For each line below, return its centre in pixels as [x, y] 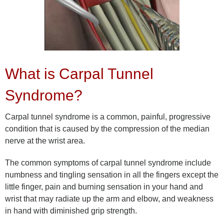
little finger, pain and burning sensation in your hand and [104, 187]
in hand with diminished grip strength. [71, 211]
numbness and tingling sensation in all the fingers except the [112, 175]
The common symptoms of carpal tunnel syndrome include [108, 163]
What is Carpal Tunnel [79, 74]
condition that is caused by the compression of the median [107, 129]
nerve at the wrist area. [45, 141]
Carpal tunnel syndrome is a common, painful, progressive [108, 117]
